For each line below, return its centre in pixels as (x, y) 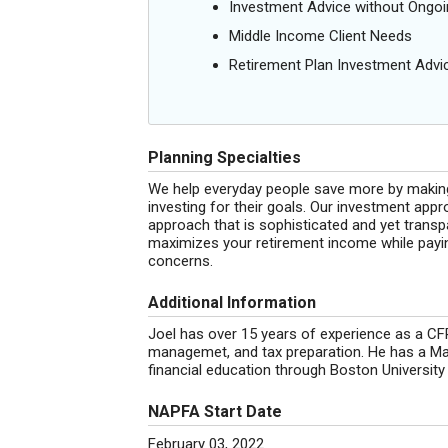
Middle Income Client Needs (320, 36)
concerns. (180, 261)
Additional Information (232, 302)
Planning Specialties (224, 157)
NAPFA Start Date (215, 411)
